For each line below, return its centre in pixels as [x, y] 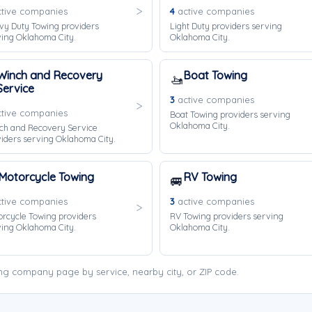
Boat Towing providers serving [230, 114]
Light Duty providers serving [226, 26]
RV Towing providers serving [227, 216]
